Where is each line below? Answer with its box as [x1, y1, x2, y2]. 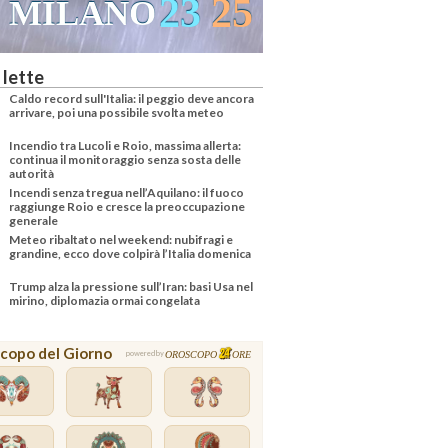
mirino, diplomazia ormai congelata [9, 292, 201, 308]
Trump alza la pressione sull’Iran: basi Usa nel [9, 278, 254, 294]
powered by [126, 349, 165, 359]
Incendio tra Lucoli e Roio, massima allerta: [9, 137, 242, 153]
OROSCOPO [165, 348, 217, 360]
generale [9, 212, 59, 228]
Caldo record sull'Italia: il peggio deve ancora [9, 90, 255, 106]
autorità [9, 165, 55, 181]
